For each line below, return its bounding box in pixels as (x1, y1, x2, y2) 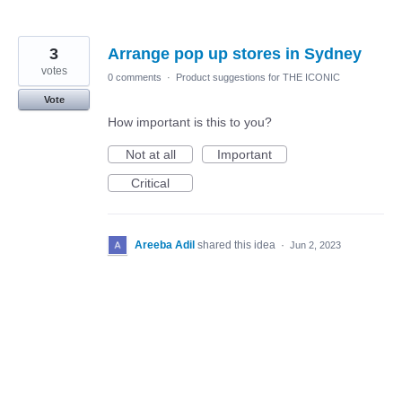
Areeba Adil (135, 239, 195, 251)
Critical (131, 176, 170, 190)
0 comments (108, 72, 162, 83)
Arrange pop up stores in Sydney (108, 45, 362, 63)
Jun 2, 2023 (290, 240, 341, 250)
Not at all (125, 147, 176, 162)
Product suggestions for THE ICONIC (176, 72, 340, 83)
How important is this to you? (108, 115, 272, 129)
